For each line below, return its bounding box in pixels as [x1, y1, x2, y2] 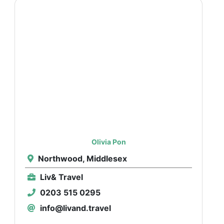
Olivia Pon [91, 137, 126, 146]
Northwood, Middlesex [36, 153, 127, 163]
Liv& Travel [38, 171, 83, 182]
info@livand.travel [38, 202, 111, 213]
